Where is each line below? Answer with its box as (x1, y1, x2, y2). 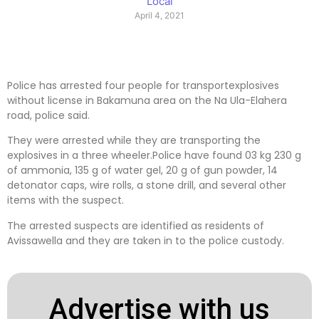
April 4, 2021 (135, 10, 184, 21)
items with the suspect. (7, 193, 124, 208)
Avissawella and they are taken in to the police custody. (7, 233, 284, 248)
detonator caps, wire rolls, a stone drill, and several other (7, 178, 286, 193)
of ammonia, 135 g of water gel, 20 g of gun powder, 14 (7, 163, 278, 178)
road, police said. (7, 108, 90, 122)
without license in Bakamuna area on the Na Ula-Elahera (7, 93, 287, 108)
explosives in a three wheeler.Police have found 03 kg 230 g (7, 148, 301, 163)
